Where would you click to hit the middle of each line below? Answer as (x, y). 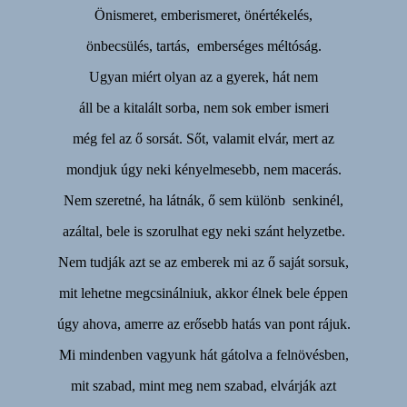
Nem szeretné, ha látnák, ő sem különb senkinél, (203, 201)
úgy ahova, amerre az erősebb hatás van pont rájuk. (203, 324)
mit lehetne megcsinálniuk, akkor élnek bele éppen (203, 293)
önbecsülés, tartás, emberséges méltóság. (203, 46)
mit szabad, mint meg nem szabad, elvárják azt (203, 386)
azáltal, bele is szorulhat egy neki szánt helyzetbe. (203, 232)
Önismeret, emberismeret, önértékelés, (203, 15)
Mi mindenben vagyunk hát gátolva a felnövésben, (203, 355)
